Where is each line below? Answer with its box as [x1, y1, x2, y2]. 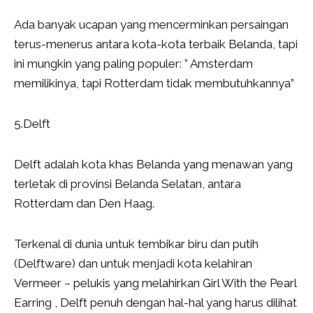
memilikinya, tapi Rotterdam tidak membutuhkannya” [14, 76, 294, 91]
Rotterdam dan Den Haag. [14, 196, 154, 211]
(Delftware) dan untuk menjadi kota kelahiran [14, 256, 252, 271]
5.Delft [14, 117, 50, 131]
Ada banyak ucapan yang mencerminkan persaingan [14, 17, 289, 32]
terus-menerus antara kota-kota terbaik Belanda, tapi [14, 37, 298, 52]
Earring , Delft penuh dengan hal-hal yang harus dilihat [14, 296, 297, 310]
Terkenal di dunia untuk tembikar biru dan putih [14, 237, 259, 252]
